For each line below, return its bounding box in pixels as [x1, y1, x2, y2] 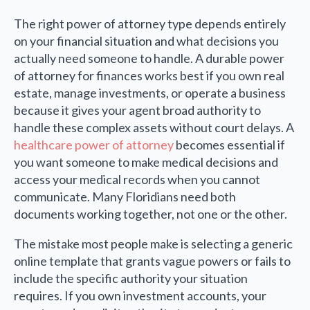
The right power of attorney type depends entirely [14, 16, 286, 32]
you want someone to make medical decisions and [14, 154, 278, 170]
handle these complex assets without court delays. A [14, 120, 294, 136]
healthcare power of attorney [14, 137, 174, 153]
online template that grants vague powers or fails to [14, 253, 291, 269]
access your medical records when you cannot [14, 172, 260, 188]
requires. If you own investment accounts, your [14, 288, 266, 304]
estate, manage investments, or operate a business [14, 85, 286, 101]
